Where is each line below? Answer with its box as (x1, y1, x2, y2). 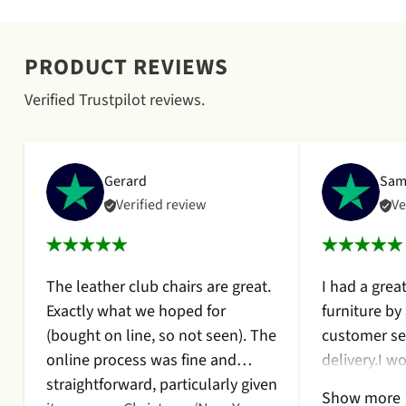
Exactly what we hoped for (45, 300, 226, 323)
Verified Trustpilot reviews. (24, 89, 205, 111)
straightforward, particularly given (45, 373, 277, 396)
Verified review (115, 195, 206, 215)
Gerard (103, 171, 147, 191)
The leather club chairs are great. (45, 275, 271, 298)
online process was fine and (45, 349, 237, 372)
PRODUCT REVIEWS (24, 52, 228, 83)
